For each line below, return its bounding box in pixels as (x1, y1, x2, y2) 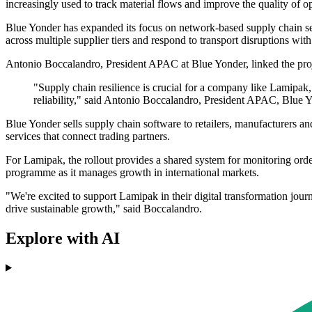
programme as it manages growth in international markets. (6, 166, 259, 179)
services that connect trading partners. (6, 130, 170, 143)
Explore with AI (6, 228, 120, 247)
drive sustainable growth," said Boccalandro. (6, 203, 202, 215)
